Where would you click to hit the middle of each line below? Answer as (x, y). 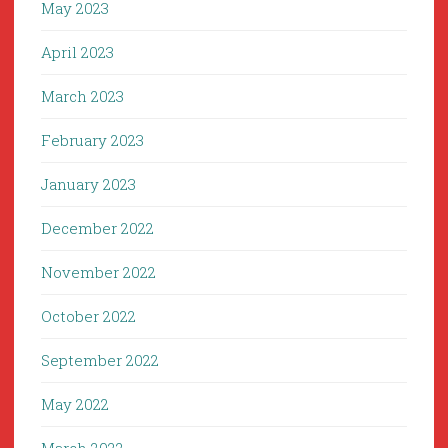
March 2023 (82, 96)
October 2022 (88, 316)
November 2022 (98, 272)
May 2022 (75, 404)
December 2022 (97, 228)
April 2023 (77, 52)
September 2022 (100, 360)
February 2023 (92, 140)
